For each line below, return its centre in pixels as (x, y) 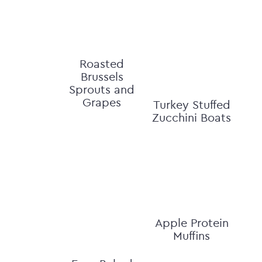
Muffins (192, 235)
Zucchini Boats (192, 117)
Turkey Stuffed (192, 104)
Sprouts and (102, 89)
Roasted (102, 63)
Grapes (102, 102)
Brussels (102, 76)
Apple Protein (192, 223)
